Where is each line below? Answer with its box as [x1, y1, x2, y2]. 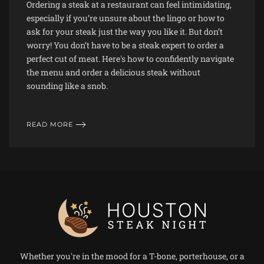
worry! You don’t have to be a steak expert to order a [27, 39, 224, 51]
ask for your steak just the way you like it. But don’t [27, 26, 223, 38]
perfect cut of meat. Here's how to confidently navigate [27, 53, 234, 65]
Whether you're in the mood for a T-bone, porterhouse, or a [19, 250, 245, 262]
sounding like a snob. [27, 80, 108, 92]
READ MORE [27, 120, 73, 128]
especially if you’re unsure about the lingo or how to [27, 12, 225, 24]
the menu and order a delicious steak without [27, 67, 200, 78]
